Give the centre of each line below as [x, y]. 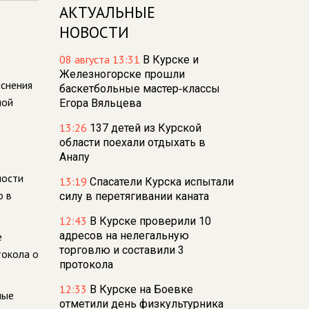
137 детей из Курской [146, 128]
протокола [86, 265]
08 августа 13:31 [101, 59]
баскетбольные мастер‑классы [140, 89]
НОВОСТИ [94, 32]
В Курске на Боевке [141, 289]
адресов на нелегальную [124, 236]
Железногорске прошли [122, 74]
